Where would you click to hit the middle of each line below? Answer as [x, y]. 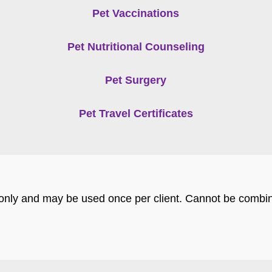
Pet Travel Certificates [136, 113]
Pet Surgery [136, 80]
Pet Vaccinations [136, 13]
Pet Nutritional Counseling [136, 46]
